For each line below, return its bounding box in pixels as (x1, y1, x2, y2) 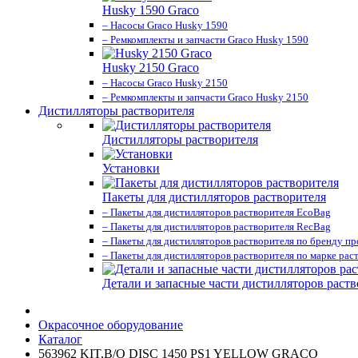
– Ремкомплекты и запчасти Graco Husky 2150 (102, 91, 308, 103)
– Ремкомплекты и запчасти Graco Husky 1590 (102, 34, 308, 46)
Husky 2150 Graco (102, 61, 199, 74)
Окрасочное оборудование (38, 318, 183, 332)
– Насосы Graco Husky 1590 (102, 19, 228, 31)
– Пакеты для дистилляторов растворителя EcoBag (102, 206, 331, 218)
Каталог (38, 332, 82, 346)
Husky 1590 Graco (102, 3, 199, 17)
